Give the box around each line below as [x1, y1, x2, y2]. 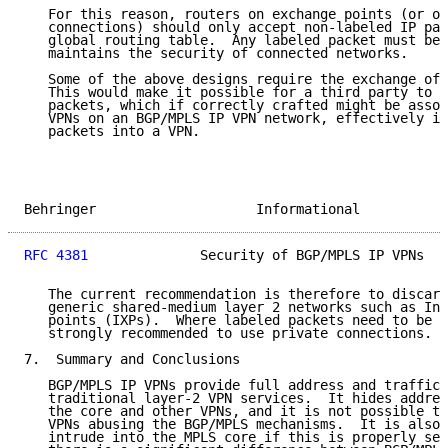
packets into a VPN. [24, 123, 200, 140]
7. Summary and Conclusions [24, 351, 240, 368]
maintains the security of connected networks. [24, 45, 408, 62]
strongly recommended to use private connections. [24, 325, 432, 342]
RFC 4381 [24, 247, 88, 264]
